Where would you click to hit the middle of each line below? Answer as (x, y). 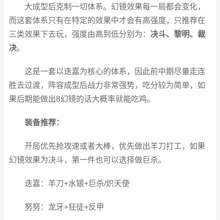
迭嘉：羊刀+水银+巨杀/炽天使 (77, 183)
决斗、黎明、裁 (178, 34)
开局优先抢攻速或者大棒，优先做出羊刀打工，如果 (115, 146)
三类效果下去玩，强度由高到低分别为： (80, 34)
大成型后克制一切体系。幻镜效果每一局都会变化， (115, 7)
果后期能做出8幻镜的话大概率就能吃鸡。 (82, 99)
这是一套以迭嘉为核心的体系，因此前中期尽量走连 (115, 71)
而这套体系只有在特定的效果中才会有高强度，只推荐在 (107, 20)
